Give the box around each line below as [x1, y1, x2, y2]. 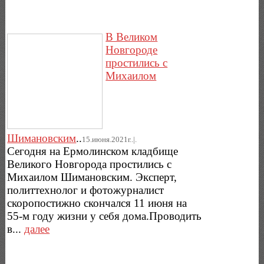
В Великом [105, 30, 158, 43]
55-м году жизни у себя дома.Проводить [7, 209, 202, 222]
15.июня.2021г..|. [82, 134, 137, 144]
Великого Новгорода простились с [7, 157, 172, 170]
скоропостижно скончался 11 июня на [7, 196, 187, 209]
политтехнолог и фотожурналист [7, 183, 164, 196]
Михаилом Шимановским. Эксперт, [7, 170, 177, 183]
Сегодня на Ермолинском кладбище [7, 144, 179, 157]
